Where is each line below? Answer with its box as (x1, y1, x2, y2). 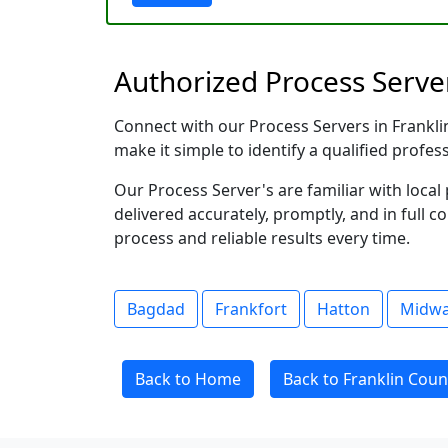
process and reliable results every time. (114, 227, 410, 249)
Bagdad (127, 298, 185, 320)
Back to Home (135, 368, 241, 390)
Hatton (317, 298, 370, 320)
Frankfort (215, 298, 287, 320)
